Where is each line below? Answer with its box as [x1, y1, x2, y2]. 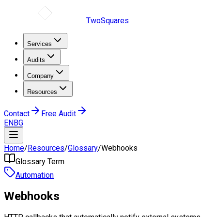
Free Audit [41, 109, 76, 118]
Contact [4, 109, 30, 118]
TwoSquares [86, 16, 129, 25]
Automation [15, 170, 54, 180]
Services [27, 40, 52, 47]
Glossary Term [15, 157, 64, 166]
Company [27, 72, 54, 79]
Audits [27, 56, 45, 63]
